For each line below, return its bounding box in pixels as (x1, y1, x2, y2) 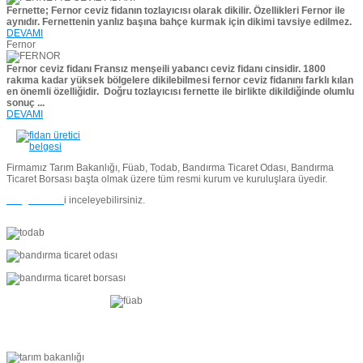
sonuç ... (6, 97, 45, 109)
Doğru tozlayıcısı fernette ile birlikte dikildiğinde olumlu (104, 86, 354, 98)
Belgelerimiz (6, 194, 64, 207)
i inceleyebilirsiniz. (64, 194, 145, 207)
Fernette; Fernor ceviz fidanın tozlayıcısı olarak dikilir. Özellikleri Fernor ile (6, 5, 345, 17)
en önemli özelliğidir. (6, 86, 104, 98)
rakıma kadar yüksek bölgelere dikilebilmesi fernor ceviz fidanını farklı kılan (6, 75, 353, 87)
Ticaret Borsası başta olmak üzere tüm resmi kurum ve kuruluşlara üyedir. (6, 173, 327, 186)
